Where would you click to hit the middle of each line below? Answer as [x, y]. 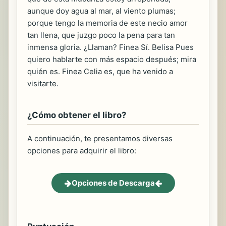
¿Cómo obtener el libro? [77, 115]
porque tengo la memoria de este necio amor [107, 23]
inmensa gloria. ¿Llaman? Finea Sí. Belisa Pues [110, 47]
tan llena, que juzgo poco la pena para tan [101, 35]
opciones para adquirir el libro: [82, 151]
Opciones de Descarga [113, 183]
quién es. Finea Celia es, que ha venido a [100, 72]
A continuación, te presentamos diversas [100, 139]
